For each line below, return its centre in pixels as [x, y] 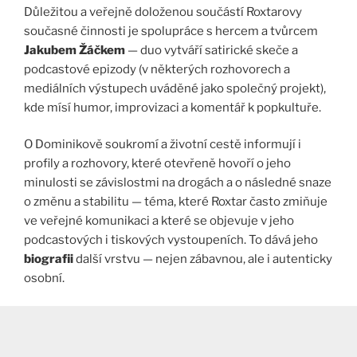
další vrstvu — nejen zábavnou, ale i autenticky [203, 259]
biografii [49, 259]
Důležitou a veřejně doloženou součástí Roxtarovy [163, 12]
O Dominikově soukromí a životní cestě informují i [163, 145]
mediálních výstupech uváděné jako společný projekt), [175, 88]
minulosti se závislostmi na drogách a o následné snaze [178, 183]
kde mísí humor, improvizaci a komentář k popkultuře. [173, 107]
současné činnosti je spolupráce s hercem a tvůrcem [171, 31]
